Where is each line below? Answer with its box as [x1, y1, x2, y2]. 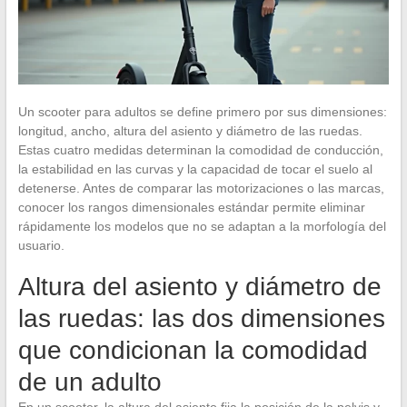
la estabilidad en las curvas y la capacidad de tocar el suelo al [17, 161, 372, 176]
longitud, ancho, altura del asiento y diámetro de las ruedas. [17, 123, 362, 138]
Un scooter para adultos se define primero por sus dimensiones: [17, 104, 387, 119]
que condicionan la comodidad [17, 335, 368, 364]
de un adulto [17, 367, 162, 396]
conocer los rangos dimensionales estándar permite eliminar [17, 199, 365, 214]
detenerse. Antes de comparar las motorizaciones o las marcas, [17, 180, 384, 195]
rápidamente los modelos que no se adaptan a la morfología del [17, 218, 386, 233]
